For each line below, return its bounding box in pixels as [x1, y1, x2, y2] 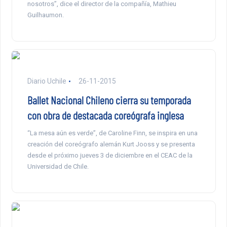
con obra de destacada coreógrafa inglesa [27, 108, 184, 122]
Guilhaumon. [27, 11, 64, 19]
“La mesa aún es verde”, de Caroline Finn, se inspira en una [27, 129, 198, 137]
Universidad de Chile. [27, 163, 89, 171]
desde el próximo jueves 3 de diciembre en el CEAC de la [27, 152, 193, 160]
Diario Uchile [27, 77, 66, 86]
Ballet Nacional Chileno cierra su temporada [27, 93, 191, 107]
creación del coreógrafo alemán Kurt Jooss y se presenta [27, 140, 195, 148]
